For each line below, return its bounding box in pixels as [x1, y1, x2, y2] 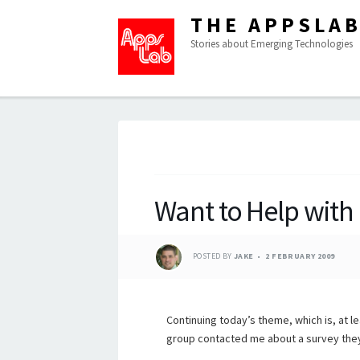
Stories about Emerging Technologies [190, 37, 353, 51]
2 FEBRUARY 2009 [265, 251, 335, 262]
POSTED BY [193, 251, 234, 262]
